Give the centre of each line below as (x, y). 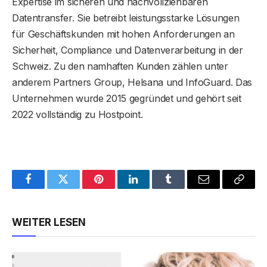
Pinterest (116, 188)
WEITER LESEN (49, 222)
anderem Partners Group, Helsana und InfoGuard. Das (132, 82)
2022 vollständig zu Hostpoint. (77, 114)
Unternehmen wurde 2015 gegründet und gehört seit (127, 98)
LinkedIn (152, 188)
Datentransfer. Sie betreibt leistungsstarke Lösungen (126, 18)
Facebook (48, 188)
